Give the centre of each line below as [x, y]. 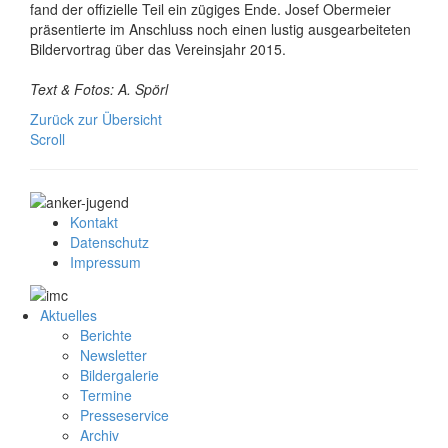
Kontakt [94, 222]
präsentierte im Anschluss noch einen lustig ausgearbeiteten [220, 28]
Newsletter [113, 354]
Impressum [105, 262]
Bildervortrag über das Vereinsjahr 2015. [158, 48]
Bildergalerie [119, 374]
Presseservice [124, 414]
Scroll [47, 138]
